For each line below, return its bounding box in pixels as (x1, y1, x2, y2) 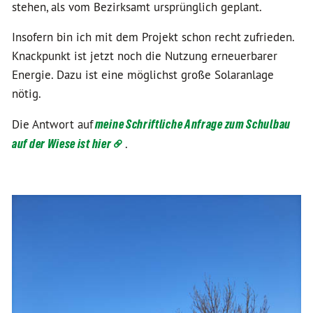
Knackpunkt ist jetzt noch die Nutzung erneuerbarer (12, 48, 277, 64)
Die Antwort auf (12, 117, 93, 132)
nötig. (12, 86, 41, 101)
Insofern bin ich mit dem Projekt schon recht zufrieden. (12, 29, 294, 45)
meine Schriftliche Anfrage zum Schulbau (93, 117, 291, 131)
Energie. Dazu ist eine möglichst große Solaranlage (12, 67, 274, 82)
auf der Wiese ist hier (12, 136, 112, 151)
